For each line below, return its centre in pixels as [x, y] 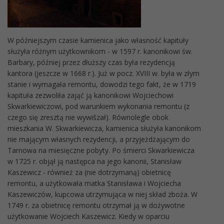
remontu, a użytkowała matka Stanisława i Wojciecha [94, 183]
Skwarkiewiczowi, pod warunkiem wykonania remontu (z [98, 106]
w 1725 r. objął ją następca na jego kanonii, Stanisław [94, 161]
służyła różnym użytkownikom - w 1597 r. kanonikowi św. [100, 51]
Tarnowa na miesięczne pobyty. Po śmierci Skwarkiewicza [101, 150]
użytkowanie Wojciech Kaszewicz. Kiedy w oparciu [88, 216]
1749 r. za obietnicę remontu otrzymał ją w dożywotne [96, 205]
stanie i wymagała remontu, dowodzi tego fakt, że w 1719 [102, 84]
